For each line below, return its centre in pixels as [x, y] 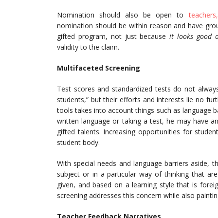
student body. [78, 143]
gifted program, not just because [113, 36]
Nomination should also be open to [123, 15]
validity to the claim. [88, 47]
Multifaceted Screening [99, 68]
